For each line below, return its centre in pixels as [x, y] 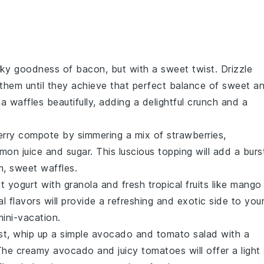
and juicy [118, 250]
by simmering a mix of [113, 135]
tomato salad [187, 234]
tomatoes [164, 250]
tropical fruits [178, 184]
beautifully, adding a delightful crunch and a [146, 102]
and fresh [123, 184]
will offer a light [223, 250]
